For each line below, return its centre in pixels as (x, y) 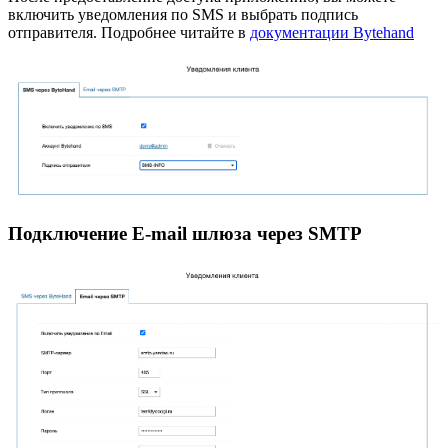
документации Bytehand (332, 32)
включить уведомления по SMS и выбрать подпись (183, 14)
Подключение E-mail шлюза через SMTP (185, 234)
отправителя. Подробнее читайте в (129, 32)
